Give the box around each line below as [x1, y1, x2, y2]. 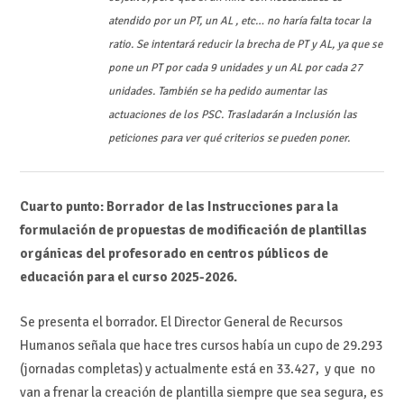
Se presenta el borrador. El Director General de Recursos [19, 314, 343, 331]
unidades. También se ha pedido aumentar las [107, 84, 327, 99]
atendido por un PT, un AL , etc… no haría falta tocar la [107, 14, 371, 29]
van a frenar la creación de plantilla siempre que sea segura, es [19, 384, 383, 401]
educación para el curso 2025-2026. [19, 268, 237, 285]
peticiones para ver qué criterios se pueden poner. [107, 131, 350, 146]
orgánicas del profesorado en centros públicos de [19, 244, 328, 262]
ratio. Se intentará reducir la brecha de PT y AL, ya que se [107, 37, 382, 52]
